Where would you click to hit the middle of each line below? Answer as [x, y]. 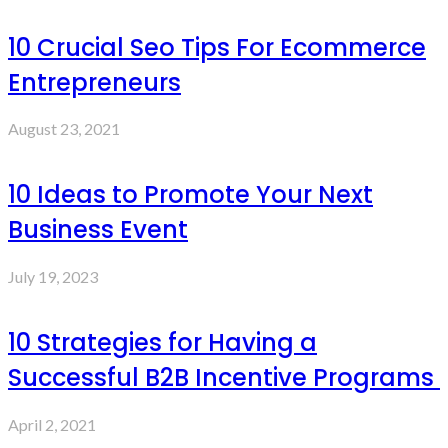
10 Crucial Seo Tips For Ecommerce [217, 47]
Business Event [98, 230]
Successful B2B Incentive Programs [224, 378]
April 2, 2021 [52, 425]
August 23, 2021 [64, 129]
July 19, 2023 [53, 277]
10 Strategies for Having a [162, 343]
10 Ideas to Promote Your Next [190, 195]
